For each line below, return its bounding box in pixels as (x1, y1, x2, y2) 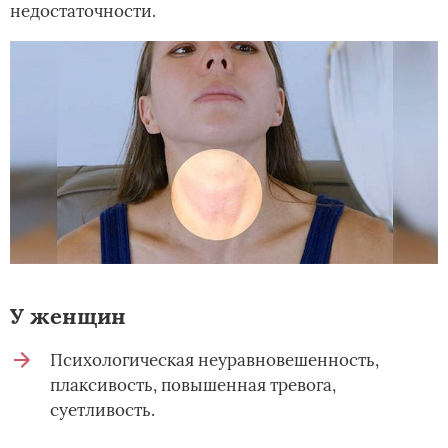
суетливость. (50, 399, 155, 422)
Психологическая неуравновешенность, (50, 349, 379, 372)
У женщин (10, 302, 126, 331)
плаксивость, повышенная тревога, (50, 374, 336, 397)
